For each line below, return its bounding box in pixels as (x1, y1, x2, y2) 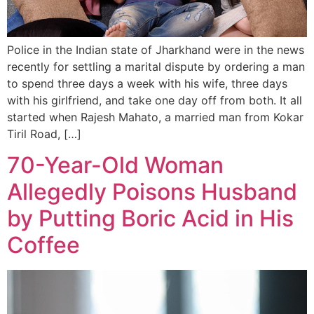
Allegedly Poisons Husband (7, 177, 297, 205)
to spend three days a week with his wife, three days (7, 76, 287, 90)
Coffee (7, 231, 80, 259)
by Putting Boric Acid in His (7, 204, 294, 232)
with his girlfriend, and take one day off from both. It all (7, 93, 302, 107)
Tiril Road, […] (7, 126, 81, 141)
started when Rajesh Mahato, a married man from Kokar (7, 109, 303, 124)
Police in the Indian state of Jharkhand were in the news (7, 42, 304, 57)
